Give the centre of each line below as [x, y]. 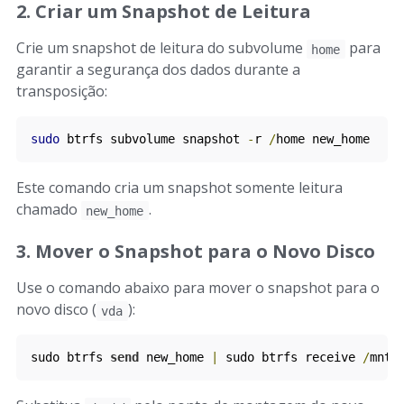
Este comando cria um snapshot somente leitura [179, 187]
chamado [49, 209]
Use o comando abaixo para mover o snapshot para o [198, 288]
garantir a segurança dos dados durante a [158, 69]
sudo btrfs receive [290, 358]
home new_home [323, 138]
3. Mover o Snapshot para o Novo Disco [196, 252]
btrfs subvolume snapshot [153, 138]
